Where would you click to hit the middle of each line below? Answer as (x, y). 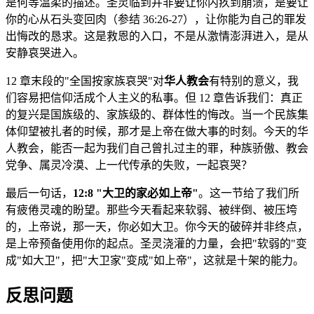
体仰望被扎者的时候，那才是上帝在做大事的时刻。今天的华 (157, 132)
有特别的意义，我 (254, 81)
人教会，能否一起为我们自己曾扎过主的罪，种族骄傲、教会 (157, 149)
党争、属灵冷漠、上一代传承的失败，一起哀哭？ (129, 165)
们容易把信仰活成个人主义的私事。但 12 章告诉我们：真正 (154, 98)
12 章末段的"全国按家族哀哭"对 (85, 81)
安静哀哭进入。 (45, 53)
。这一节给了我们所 (249, 193)
